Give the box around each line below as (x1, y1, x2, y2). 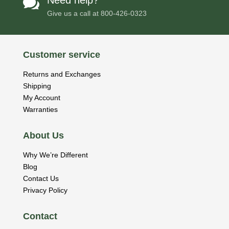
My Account (22, 94, 60, 102)
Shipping (22, 82, 51, 90)
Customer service (22, 50, 100, 60)
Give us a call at (47, 9, 101, 18)
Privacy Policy (22, 186, 67, 195)
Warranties (22, 105, 58, 114)
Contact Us (22, 174, 59, 183)
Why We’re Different (22, 151, 88, 159)
